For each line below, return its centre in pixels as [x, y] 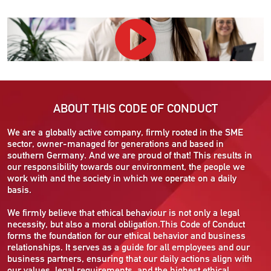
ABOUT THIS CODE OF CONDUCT [135, 108]
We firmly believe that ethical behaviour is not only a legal [123, 212]
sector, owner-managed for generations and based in [116, 143]
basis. [19, 189]
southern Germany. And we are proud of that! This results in [130, 155]
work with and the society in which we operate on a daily [122, 178]
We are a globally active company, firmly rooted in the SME [125, 132]
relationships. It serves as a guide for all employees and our [129, 247]
